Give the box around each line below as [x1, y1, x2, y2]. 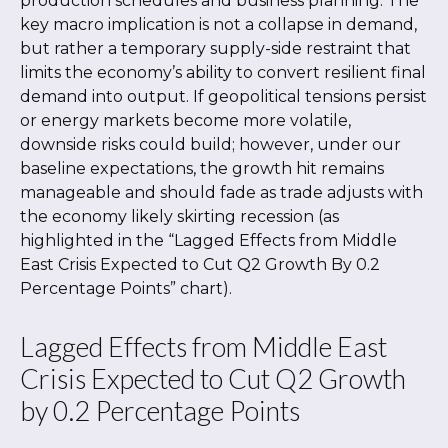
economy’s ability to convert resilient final [97, 63, 426, 82]
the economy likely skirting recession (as [20, 207, 339, 226]
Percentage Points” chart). [20, 279, 232, 298]
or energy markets [20, 111, 173, 130]
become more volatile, [173, 111, 351, 130]
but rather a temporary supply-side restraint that [20, 39, 411, 58]
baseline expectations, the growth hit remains [20, 159, 384, 178]
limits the [20, 63, 97, 82]
